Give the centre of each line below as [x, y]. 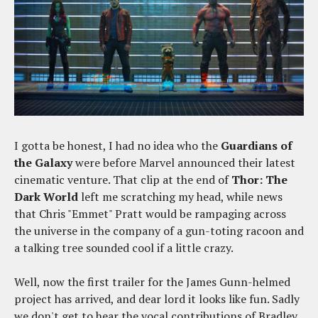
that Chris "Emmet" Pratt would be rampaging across [150, 214]
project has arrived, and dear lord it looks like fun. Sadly [157, 299]
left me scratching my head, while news [182, 197]
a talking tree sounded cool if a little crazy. [124, 248]
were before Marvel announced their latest [184, 163]
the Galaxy [43, 163]
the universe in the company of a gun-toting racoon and [159, 231]
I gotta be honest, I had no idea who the [117, 146]
